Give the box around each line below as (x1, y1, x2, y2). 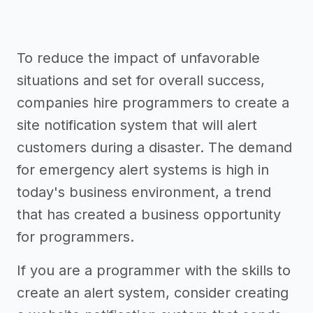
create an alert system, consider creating (17, 284, 289, 301)
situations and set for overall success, (17, 72, 265, 89)
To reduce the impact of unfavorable (17, 50, 260, 66)
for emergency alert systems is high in (17, 161, 269, 178)
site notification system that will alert (17, 117, 257, 133)
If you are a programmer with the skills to (17, 262, 291, 279)
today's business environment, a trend (17, 184, 271, 201)
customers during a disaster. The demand (17, 139, 292, 156)
